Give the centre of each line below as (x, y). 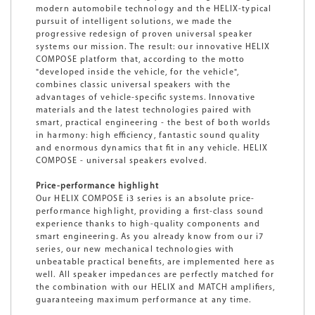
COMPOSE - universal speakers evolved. (121, 161)
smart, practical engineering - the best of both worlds (154, 123)
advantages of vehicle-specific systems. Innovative (146, 97)
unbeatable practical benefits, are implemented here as (156, 262)
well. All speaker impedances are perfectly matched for (155, 275)
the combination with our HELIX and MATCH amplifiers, (156, 287)
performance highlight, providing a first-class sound (150, 211)
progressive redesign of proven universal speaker (144, 34)
